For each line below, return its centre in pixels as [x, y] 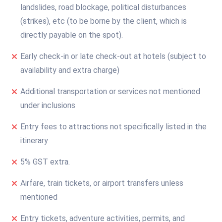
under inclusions [48, 105]
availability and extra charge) [70, 70]
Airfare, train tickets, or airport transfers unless [102, 183]
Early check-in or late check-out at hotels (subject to [113, 56]
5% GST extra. [45, 162]
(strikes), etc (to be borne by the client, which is [104, 21]
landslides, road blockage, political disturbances [104, 7]
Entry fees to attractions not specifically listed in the [114, 126]
